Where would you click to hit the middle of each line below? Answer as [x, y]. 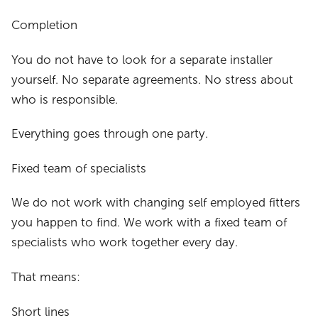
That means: [46, 278]
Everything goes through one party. [110, 134]
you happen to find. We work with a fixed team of [149, 223]
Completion [45, 26]
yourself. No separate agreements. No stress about [153, 79]
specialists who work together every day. [125, 243]
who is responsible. [65, 99]
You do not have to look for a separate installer [142, 60]
